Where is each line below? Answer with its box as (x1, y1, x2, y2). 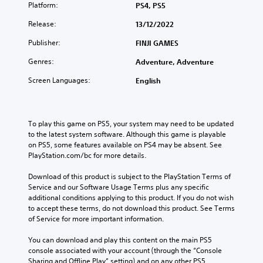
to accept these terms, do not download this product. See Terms (28, 203, 235, 213)
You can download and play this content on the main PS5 (28, 234, 212, 245)
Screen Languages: (28, 75, 90, 85)
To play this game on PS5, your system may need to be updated (28, 118, 234, 129)
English (136, 75, 161, 85)
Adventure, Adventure (136, 56, 214, 66)
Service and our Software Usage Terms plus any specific (28, 181, 209, 192)
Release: (28, 18, 56, 29)
